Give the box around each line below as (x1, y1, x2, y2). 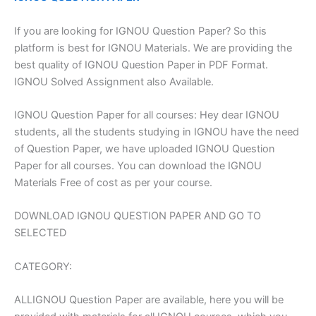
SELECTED (14, 226, 66, 240)
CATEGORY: (14, 260, 72, 273)
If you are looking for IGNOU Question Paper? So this (14, 24, 267, 37)
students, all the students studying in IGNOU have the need (14, 125, 299, 138)
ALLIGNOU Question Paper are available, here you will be (14, 293, 284, 306)
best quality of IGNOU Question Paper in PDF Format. (14, 58, 268, 71)
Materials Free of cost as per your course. (14, 176, 212, 189)
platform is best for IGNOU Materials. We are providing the (14, 41, 292, 54)
